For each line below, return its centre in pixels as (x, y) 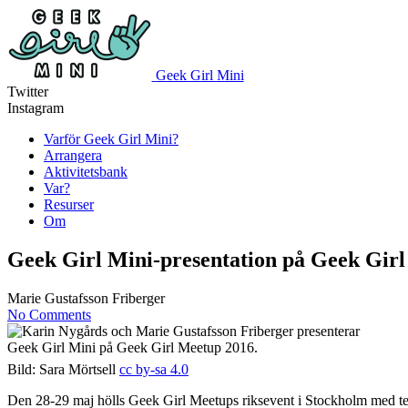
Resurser (69, 204)
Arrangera (73, 155)
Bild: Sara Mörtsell (63, 369)
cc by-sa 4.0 (154, 369)
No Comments (49, 314)
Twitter (28, 92)
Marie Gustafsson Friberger (86, 298)
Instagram (36, 108)
